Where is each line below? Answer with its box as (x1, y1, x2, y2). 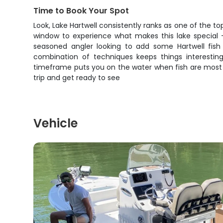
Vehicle (33, 115, 78, 131)
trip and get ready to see (33, 73, 120, 83)
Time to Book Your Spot (33, 5, 129, 16)
